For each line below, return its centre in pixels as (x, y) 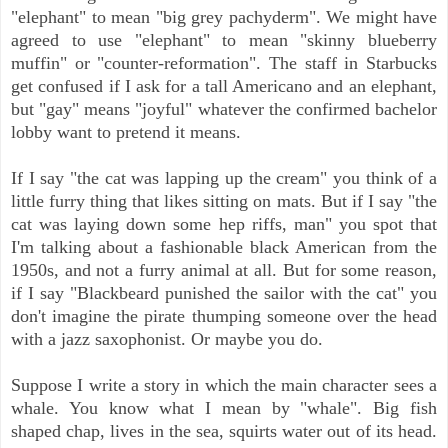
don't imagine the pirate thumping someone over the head (224, 315)
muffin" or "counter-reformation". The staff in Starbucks (224, 62)
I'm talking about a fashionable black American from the (224, 246)
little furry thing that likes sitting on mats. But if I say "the (224, 200)
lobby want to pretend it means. (126, 131)
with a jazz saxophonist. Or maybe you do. (167, 338)
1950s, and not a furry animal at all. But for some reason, (224, 269)
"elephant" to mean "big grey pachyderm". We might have (224, 16)
